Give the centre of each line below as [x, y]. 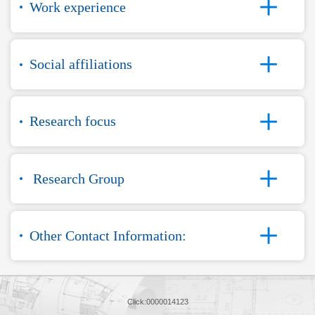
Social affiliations [81, 64]
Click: [136, 301]
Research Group [77, 178]
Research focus [72, 121]
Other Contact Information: [108, 235]
